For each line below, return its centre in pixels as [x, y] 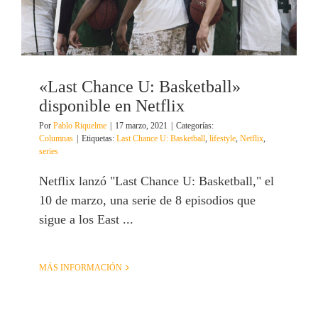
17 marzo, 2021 [141, 125]
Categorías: [195, 125]
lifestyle [223, 138]
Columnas [56, 138]
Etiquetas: [99, 138]
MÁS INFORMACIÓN [81, 267]
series [49, 151]
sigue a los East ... [86, 219]
